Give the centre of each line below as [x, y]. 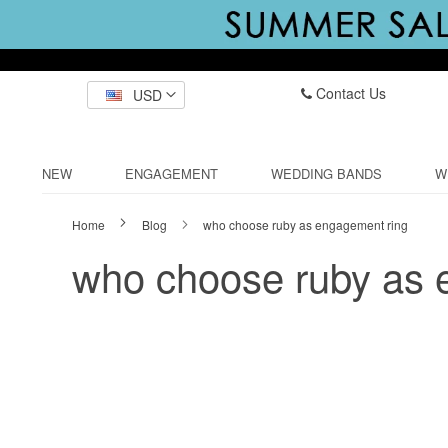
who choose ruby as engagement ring [305, 224]
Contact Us [349, 93]
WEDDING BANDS [326, 173]
